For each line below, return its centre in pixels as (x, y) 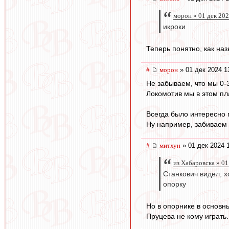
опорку (175, 185)
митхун (170, 145)
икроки (174, 27)
